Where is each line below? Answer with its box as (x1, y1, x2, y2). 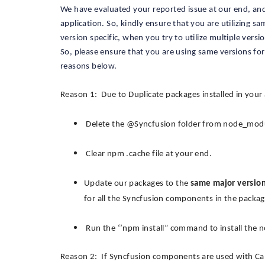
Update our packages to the (84, 179, 190, 188)
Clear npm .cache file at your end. (84, 150, 212, 159)
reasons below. (60, 62, 117, 71)
